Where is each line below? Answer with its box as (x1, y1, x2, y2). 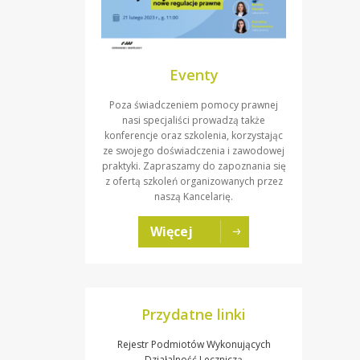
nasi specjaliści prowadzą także (122, 112, 265, 127)
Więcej (150, 222, 193, 240)
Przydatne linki (141, 304, 246, 324)
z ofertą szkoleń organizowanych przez (104, 174, 283, 188)
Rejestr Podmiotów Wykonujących (117, 337, 271, 351)
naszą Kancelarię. (154, 189, 233, 203)
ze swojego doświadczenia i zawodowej (103, 143, 284, 157)
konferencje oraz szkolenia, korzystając (104, 128, 283, 142)
